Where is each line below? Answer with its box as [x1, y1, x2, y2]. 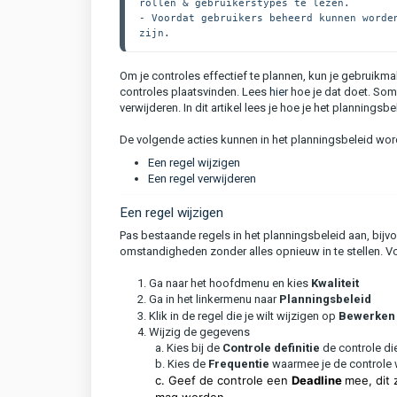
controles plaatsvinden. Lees [120, 85, 269, 98]
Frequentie [208, 357, 272, 370]
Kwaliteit [311, 276, 359, 290]
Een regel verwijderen [148, 172, 256, 185]
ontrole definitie [230, 341, 320, 354]
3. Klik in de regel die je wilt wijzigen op [137, 309, 339, 323]
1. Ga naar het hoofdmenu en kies [137, 276, 311, 290]
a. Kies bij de [155, 341, 222, 354]
